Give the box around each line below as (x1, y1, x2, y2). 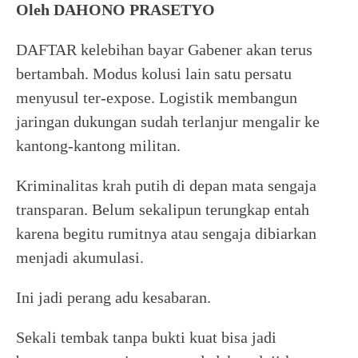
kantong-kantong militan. (16, 137, 181, 154)
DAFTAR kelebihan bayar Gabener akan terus (16, 41, 312, 58)
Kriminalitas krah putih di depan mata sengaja (16, 177, 316, 194)
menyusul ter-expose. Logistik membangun (16, 89, 297, 106)
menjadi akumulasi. (16, 249, 144, 266)
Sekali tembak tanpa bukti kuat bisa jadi (16, 328, 276, 346)
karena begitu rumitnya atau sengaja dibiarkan (16, 225, 316, 242)
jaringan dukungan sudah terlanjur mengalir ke (16, 113, 320, 130)
